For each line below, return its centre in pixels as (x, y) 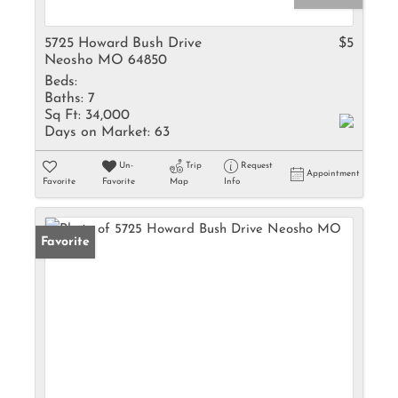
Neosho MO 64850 (106, 60)
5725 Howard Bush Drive (123, 44)
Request (256, 166)
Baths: (64, 99)
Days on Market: (97, 132)
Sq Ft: (63, 115)
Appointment (333, 174)
